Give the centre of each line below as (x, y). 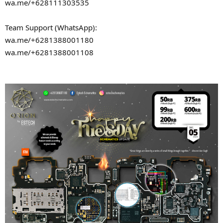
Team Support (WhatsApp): (51, 28)
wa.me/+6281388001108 (49, 53)
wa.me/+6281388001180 (49, 40)
